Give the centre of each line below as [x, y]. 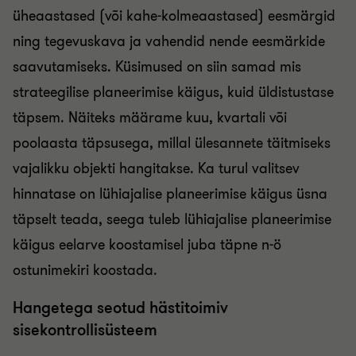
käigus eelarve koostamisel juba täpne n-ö [147, 245]
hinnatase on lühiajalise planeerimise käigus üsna [170, 194]
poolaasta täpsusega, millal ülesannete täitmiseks [172, 143]
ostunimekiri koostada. [85, 270]
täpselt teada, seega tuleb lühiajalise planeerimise [172, 219]
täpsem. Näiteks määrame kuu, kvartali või [150, 118]
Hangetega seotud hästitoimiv [120, 308]
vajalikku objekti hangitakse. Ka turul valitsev [156, 168]
